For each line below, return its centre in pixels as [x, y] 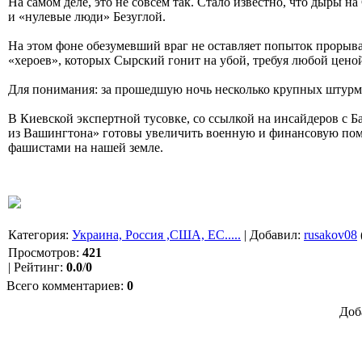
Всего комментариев [63, 285]
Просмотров [42, 252]
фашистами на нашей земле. [86, 147]
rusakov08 [330, 234]
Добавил [274, 234]
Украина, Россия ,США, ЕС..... [156, 234]
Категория [37, 234]
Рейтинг [37, 267]
